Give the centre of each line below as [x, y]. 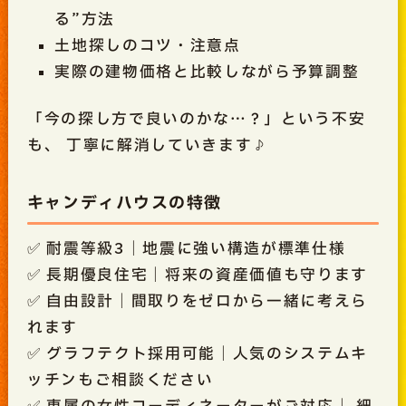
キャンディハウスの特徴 [124, 203]
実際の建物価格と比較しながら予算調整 [207, 72]
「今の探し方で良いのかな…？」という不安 [196, 120]
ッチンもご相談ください [120, 381]
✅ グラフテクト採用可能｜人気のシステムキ [197, 354]
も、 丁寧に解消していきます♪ [148, 146]
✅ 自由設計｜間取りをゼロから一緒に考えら [197, 302]
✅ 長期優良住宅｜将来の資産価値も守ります [197, 275]
